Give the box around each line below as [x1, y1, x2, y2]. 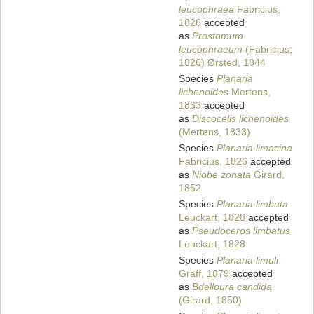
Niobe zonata [192, 169, 251, 181]
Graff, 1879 [179, 268, 229, 280]
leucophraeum [179, 43, 243, 55]
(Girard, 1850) [179, 294, 242, 306]
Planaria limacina [217, 142, 292, 154]
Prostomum [192, 30, 243, 42]
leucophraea [179, 4, 234, 15]
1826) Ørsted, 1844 [179, 57, 266, 69]
